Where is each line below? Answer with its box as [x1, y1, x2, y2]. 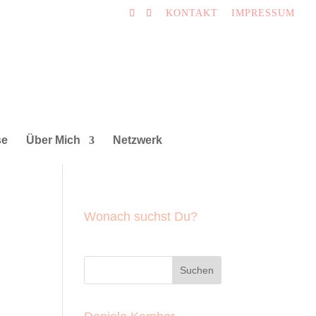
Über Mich [25, 134, 80, 146]
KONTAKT [166, 7, 218, 18]
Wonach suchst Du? [84, 209, 198, 224]
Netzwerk [112, 134, 162, 146]
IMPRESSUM [231, 7, 295, 18]
